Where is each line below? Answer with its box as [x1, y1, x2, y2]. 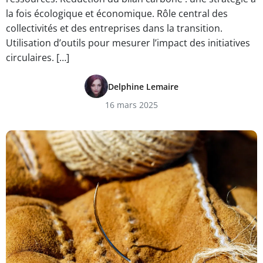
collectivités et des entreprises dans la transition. [6, 22, 222, 35]
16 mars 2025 [105, 99, 158, 110]
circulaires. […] [6, 51, 69, 64]
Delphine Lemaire [108, 80, 178, 92]
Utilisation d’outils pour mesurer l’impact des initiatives [6, 36, 250, 49]
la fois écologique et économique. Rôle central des [6, 7, 228, 20]
